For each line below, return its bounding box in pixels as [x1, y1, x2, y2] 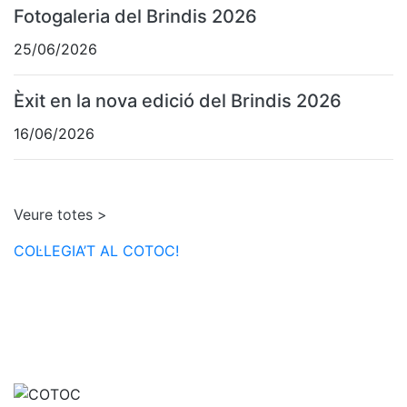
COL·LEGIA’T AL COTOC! [14, 242, 179, 261]
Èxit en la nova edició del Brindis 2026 [14, 90, 342, 113]
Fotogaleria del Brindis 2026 [14, 5, 257, 28]
